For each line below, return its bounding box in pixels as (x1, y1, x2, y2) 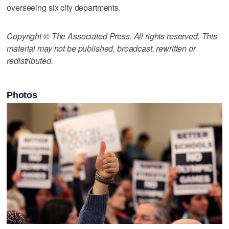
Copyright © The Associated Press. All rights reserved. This (7, 30, 218, 42)
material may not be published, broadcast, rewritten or (7, 42, 196, 54)
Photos (7, 90, 37, 101)
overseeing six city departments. (7, 1, 121, 13)
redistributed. (7, 54, 53, 66)
